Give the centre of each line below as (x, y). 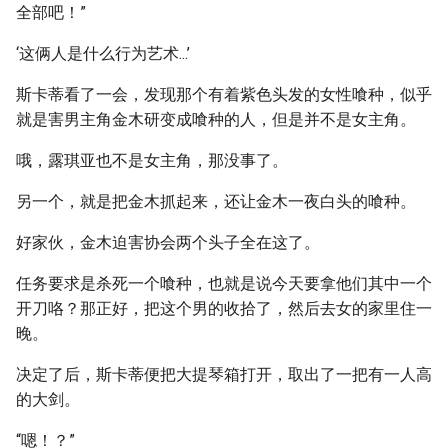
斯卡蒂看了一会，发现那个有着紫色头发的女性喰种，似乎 (224, 94)
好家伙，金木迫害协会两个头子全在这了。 (168, 242)
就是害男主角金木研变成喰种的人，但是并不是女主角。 (216, 119)
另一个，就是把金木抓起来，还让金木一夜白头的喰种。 (216, 201)
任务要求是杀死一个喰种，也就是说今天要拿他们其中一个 (224, 283)
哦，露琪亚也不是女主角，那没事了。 (152, 160)
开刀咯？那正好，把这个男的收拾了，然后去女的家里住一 (224, 308)
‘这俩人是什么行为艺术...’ (103, 53)
